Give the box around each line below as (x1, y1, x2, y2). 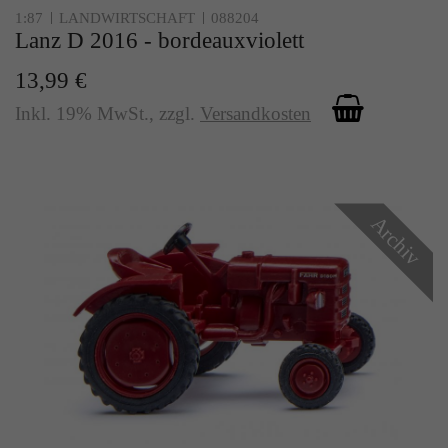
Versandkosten (200, 102, 311, 124)
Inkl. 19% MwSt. (15, 102, 149, 124)
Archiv (366, 211, 425, 270)
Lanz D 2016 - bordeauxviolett (15, 26, 304, 53)
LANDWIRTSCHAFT (59, 9, 195, 26)
